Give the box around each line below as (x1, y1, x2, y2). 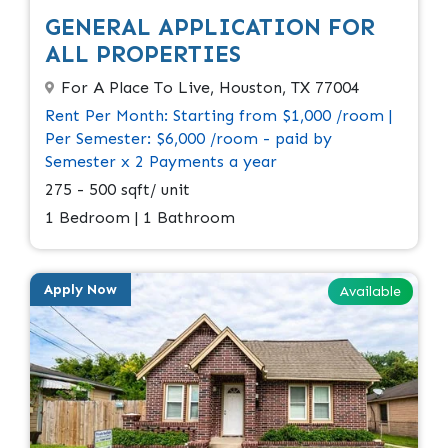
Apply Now (44, 280, 117, 298)
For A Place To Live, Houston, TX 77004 (61, 77, 360, 97)
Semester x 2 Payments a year (45, 151, 277, 171)
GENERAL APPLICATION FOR (45, 12, 375, 41)
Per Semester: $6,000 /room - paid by (45, 128, 332, 148)
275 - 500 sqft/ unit (45, 179, 190, 199)
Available (340, 282, 401, 300)
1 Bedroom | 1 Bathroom (45, 207, 235, 227)
